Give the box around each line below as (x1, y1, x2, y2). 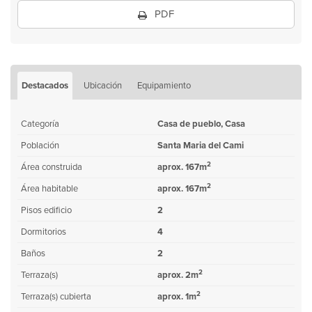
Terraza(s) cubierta (21, 291, 91, 302)
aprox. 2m (157, 270, 198, 281)
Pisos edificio (21, 205, 72, 216)
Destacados (22, 80, 68, 91)
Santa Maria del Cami (157, 140, 244, 151)
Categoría (21, 118, 59, 130)
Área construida (21, 162, 82, 173)
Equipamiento (137, 80, 191, 91)
